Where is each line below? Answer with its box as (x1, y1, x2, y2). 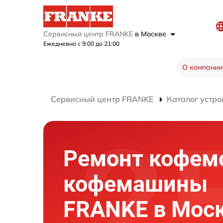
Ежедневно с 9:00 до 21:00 (43, 40, 119, 48)
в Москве (135, 29, 168, 39)
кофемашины (63, 170, 208, 197)
